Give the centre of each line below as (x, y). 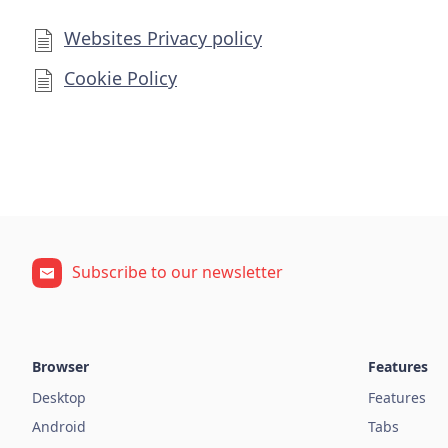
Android (59, 426)
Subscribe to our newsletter (177, 272)
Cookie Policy (120, 77)
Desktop (59, 397)
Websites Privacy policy (163, 37)
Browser (60, 366)
